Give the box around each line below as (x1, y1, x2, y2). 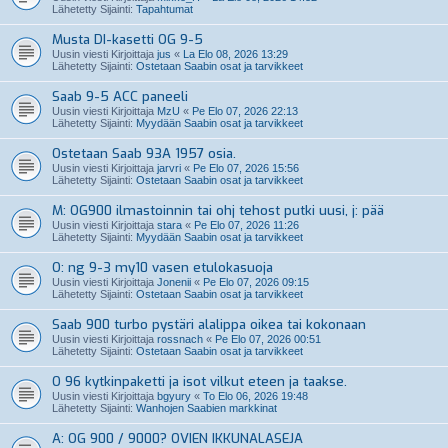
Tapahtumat (136, 2, 193, 15)
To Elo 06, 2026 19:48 (203, 389, 308, 402)
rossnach (157, 332, 203, 345)
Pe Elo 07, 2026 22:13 (192, 104, 298, 117)
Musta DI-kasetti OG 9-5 (52, 30, 203, 48)
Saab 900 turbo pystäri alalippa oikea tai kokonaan (52, 315, 366, 333)
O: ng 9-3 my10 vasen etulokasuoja (52, 258, 273, 276)
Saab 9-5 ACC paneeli (52, 87, 188, 105)
